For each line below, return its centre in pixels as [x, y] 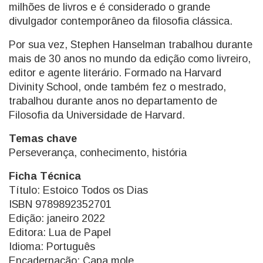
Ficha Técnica [45, 176]
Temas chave [43, 139]
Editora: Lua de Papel [60, 232]
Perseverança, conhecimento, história [98, 153]
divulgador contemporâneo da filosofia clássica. [121, 21]
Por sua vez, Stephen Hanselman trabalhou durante [131, 45]
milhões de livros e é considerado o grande [109, 7]
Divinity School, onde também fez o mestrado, [117, 87]
